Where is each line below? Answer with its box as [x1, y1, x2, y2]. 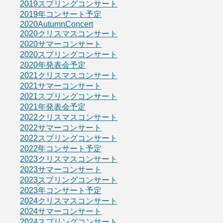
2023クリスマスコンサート [20, 154, 117, 163]
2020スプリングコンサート [20, 50, 117, 59]
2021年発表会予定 [20, 102, 86, 111]
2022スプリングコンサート [20, 133, 117, 142]
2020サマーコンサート [20, 39, 102, 48]
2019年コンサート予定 [20, 9, 102, 18]
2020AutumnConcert [20, 19, 93, 28]
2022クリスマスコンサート [20, 112, 117, 121]
